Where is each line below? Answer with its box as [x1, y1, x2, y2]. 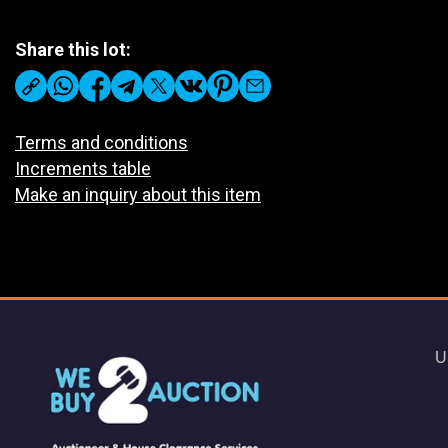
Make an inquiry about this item [15, 184, 261, 205]
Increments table [15, 158, 151, 179]
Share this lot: [15, 39, 131, 60]
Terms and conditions [15, 132, 188, 153]
